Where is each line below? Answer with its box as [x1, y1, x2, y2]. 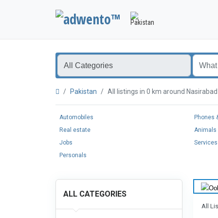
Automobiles [59, 114, 93, 121]
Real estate [59, 127, 91, 133]
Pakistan [70, 88, 97, 95]
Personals [59, 152, 87, 159]
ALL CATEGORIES [63, 189, 127, 199]
